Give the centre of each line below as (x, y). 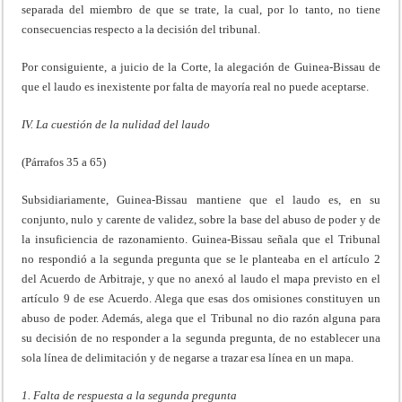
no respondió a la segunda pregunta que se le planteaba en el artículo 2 (201, 259)
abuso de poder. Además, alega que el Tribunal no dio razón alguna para (201, 319)
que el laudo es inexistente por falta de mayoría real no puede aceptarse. (196, 87)
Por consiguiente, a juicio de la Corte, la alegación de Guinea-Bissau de (201, 67)
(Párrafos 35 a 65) (64, 162)
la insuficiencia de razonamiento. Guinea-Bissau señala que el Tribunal (201, 240)
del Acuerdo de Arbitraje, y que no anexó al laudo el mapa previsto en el (201, 279)
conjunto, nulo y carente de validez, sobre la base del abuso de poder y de (201, 220)
